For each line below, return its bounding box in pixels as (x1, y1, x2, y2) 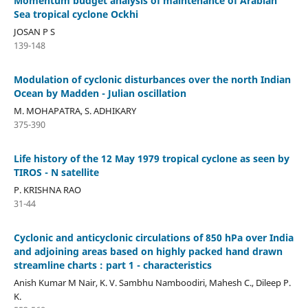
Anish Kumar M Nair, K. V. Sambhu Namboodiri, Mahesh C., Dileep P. (13, 276, 291, 289)
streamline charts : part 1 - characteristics (13, 258, 212, 272)
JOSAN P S (13, 25, 55, 38)
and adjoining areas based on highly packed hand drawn (13, 244, 283, 258)
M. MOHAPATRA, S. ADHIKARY (13, 104, 136, 117)
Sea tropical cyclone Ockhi (13, 7, 138, 21)
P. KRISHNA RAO (13, 183, 81, 196)
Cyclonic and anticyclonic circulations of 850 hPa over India (13, 230, 294, 244)
